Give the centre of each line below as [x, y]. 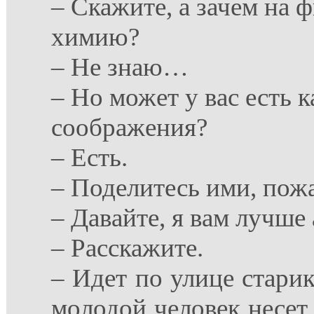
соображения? [129, 127]
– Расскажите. [127, 248]
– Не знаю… [120, 67]
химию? [95, 37]
